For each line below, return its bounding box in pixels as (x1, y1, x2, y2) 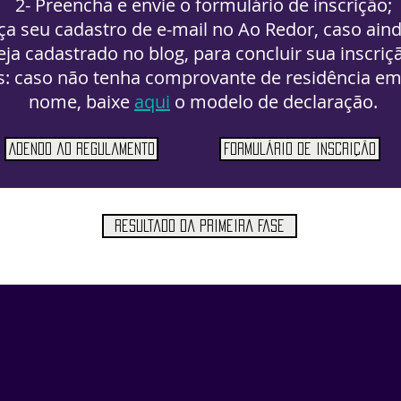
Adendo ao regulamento (8, 142, 155, 155)
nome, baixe (29, 90, 134, 114)
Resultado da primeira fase (115, 219, 285, 232)
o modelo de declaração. (175, 90, 378, 114)
